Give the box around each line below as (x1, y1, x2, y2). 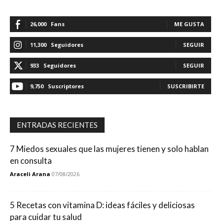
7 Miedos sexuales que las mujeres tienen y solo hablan (10, 144, 209, 154)
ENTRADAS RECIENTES (17, 120, 98, 129)
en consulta (10, 155, 52, 166)
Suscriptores (48, 82, 84, 90)
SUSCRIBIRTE (167, 82, 204, 90)
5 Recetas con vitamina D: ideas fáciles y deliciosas (10, 200, 195, 210)
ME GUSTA (174, 20, 204, 28)
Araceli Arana (10, 170, 50, 178)
